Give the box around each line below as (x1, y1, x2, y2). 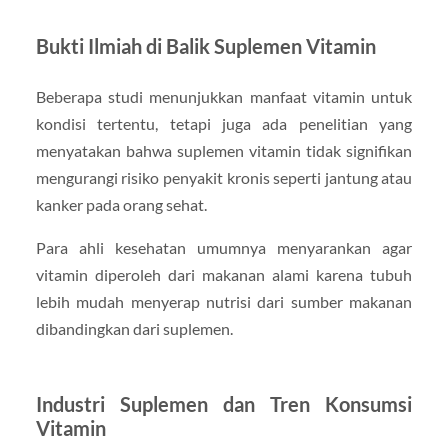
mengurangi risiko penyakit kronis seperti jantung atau (35, 168, 413, 188)
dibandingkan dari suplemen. (35, 319, 233, 339)
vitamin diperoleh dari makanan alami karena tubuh (35, 265, 413, 285)
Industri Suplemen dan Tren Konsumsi (35, 392, 413, 417)
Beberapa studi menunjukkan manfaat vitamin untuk (35, 87, 413, 107)
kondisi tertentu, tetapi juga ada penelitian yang (35, 114, 413, 134)
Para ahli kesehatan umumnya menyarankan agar (35, 238, 413, 258)
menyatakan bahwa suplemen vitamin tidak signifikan (35, 141, 413, 161)
